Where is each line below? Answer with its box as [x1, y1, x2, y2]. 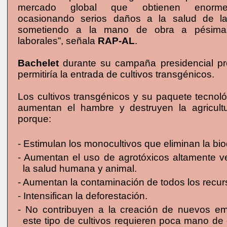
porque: [18, 113, 51, 124]
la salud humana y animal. [23, 163, 137, 174]
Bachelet [18, 58, 59, 68]
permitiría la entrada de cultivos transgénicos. [18, 69, 214, 80]
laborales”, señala [18, 35, 98, 46]
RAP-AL [98, 35, 135, 46]
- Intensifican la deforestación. [18, 191, 147, 201]
